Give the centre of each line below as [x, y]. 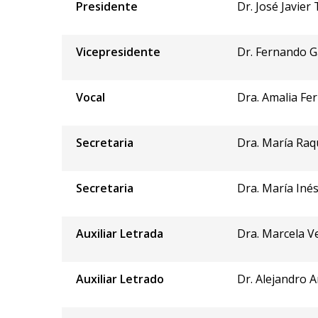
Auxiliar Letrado [120, 279]
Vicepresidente [118, 51]
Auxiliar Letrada [120, 233]
